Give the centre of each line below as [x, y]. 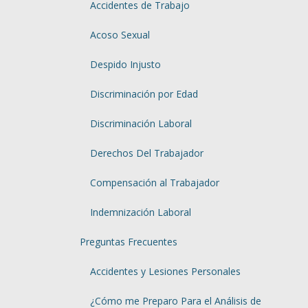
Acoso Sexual [120, 35]
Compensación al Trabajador [154, 183]
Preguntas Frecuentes [128, 242]
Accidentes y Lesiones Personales [165, 271]
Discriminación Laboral [141, 123]
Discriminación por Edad [144, 94]
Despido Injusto [125, 64]
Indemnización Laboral [140, 212]
